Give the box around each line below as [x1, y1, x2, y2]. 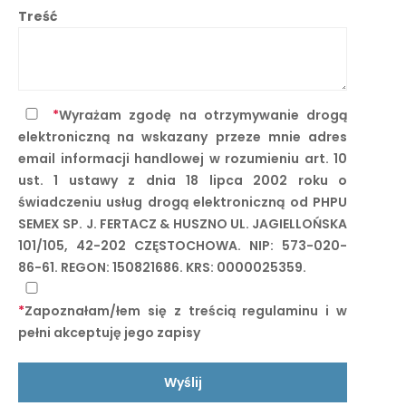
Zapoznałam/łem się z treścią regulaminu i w [24, 302, 348, 320]
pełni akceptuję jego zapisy [18, 324, 200, 342]
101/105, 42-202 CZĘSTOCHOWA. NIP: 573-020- [18, 237, 348, 255]
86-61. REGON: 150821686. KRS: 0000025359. [18, 258, 306, 276]
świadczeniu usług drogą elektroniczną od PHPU [18, 193, 348, 211]
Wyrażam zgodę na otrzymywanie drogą [59, 106, 348, 124]
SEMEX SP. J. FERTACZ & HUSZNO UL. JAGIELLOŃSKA [18, 215, 348, 233]
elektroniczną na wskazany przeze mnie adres [18, 128, 348, 146]
